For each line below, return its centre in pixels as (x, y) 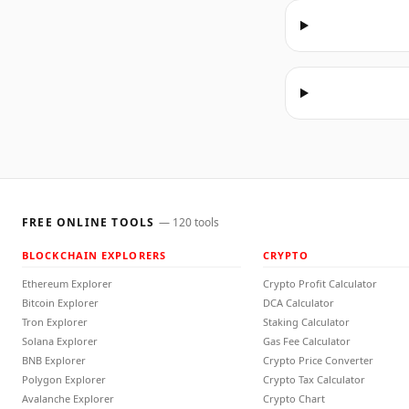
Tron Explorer (55, 322)
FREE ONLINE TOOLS (89, 222)
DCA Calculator (299, 303)
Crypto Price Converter (318, 360)
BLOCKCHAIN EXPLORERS (94, 255)
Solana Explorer (60, 341)
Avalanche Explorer (68, 399)
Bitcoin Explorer (60, 303)
